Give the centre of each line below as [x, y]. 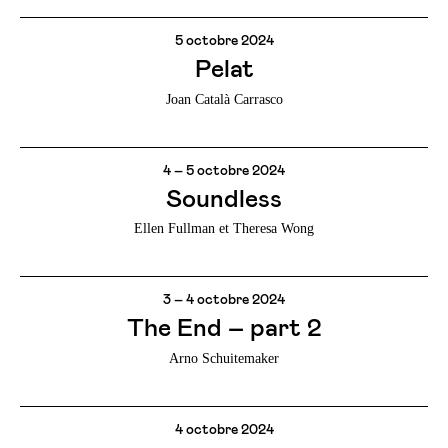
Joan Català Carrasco [224, 99]
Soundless [224, 199]
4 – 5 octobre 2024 [224, 170]
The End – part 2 [224, 329]
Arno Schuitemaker [224, 358]
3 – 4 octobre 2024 [224, 300]
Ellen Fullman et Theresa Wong [224, 229]
